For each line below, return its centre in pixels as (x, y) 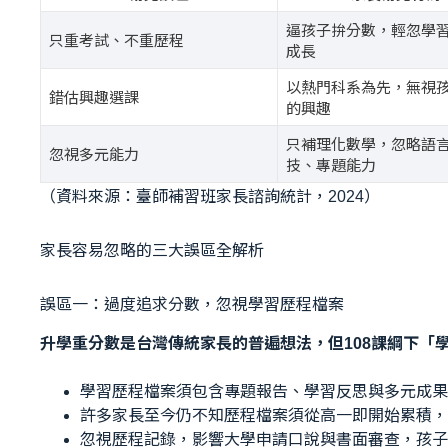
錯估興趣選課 (93, 97)
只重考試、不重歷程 (116, 40)
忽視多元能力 (93, 154)
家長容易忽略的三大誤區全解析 (152, 250)
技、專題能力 (330, 165)
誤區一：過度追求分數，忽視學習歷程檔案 (192, 304)
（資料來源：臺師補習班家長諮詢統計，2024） (210, 196)
